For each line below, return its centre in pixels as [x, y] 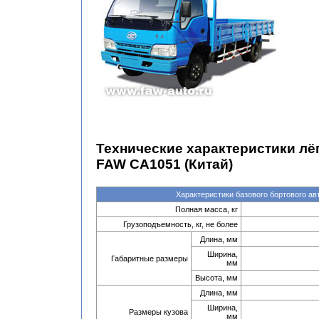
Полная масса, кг [206, 209]
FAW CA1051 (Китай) [164, 164]
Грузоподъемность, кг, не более [181, 224]
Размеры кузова [158, 312]
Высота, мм [216, 278]
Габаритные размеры [150, 258]
